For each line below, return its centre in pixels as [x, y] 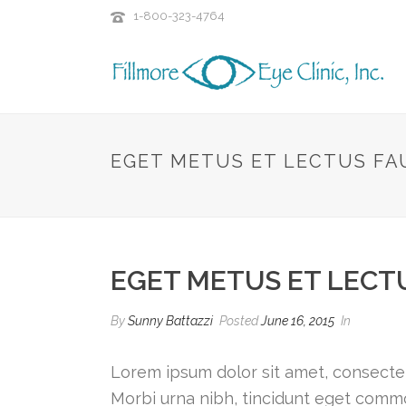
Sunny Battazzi [170, 321]
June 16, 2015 [298, 321]
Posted [239, 321]
